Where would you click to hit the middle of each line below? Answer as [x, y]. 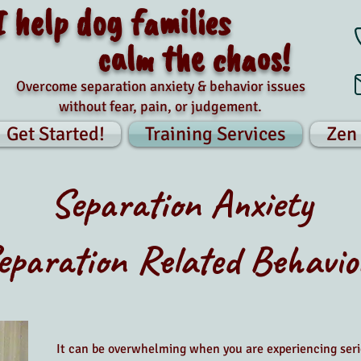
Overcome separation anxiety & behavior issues [160, 86]
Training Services [216, 134]
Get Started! [55, 134]
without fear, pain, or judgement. [160, 106]
